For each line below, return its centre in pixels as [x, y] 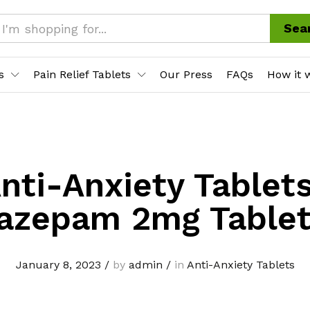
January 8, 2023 [58, 265]
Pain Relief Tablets [82, 74]
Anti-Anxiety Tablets [240, 265]
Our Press [186, 74]
